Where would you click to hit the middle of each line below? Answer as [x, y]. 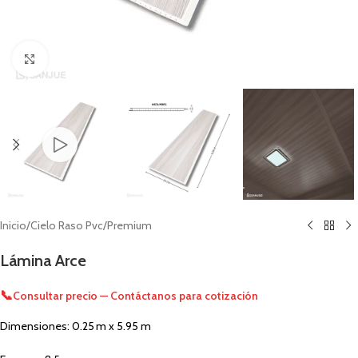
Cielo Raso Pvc [67, 226]
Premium [129, 226]
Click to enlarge [83, 58]
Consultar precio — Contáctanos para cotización [135, 295]
